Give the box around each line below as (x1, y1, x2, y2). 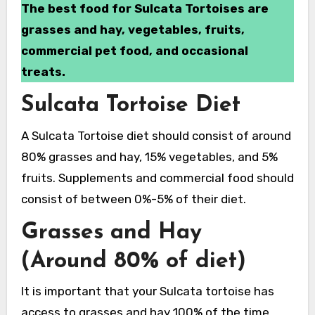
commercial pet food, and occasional (20, 44, 248, 58)
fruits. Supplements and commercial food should (20, 170, 294, 185)
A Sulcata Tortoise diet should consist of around (20, 128, 291, 143)
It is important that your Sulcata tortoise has (20, 284, 274, 299)
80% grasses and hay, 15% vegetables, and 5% (20, 149, 278, 164)
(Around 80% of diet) (20, 250, 246, 273)
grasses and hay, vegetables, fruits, (20, 22, 245, 37)
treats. (20, 65, 65, 79)
